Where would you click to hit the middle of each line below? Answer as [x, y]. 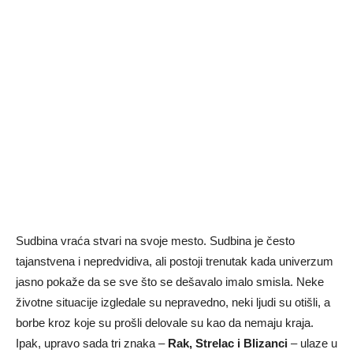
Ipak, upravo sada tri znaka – [92, 344]
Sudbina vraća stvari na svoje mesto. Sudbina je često [155, 241]
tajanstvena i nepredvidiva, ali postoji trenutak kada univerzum [175, 262]
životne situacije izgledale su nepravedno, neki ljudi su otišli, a [173, 303]
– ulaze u [312, 344]
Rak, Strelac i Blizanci [228, 344]
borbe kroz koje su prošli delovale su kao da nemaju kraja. [165, 323]
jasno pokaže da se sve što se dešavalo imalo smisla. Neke [170, 282]
